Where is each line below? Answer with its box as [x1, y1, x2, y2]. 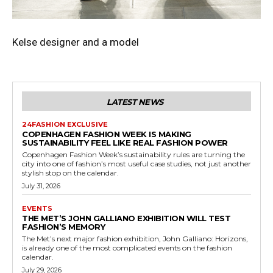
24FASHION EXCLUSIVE [22, 119, 108, 129]
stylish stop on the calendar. [22, 168, 119, 177]
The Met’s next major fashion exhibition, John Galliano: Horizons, [22, 233, 248, 243]
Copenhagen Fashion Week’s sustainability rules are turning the [22, 149, 245, 159]
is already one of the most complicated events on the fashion [22, 243, 232, 252]
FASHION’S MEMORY [22, 221, 105, 232]
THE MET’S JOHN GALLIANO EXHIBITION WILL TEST [22, 213, 230, 223]
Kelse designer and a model [12, 35, 139, 48]
